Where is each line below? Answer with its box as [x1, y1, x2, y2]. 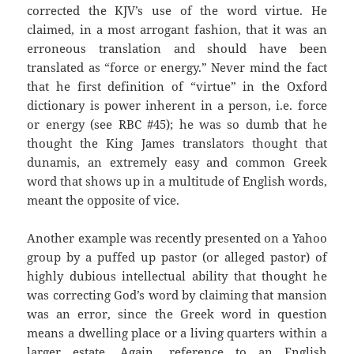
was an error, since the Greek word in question [27, 306, 327, 322]
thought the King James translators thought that [27, 135, 327, 152]
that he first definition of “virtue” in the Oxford [27, 78, 327, 95]
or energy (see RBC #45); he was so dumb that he [27, 116, 327, 133]
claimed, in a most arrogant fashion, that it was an [27, 21, 327, 38]
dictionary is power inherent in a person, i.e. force [27, 97, 327, 114]
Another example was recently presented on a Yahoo [27, 230, 327, 247]
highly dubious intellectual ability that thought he [27, 268, 327, 284]
